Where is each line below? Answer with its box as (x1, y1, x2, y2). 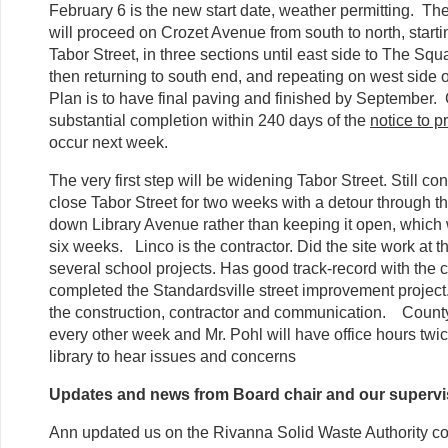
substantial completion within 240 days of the (49, 111, 370, 129)
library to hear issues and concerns (49, 347, 296, 365)
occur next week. (49, 133, 168, 151)
